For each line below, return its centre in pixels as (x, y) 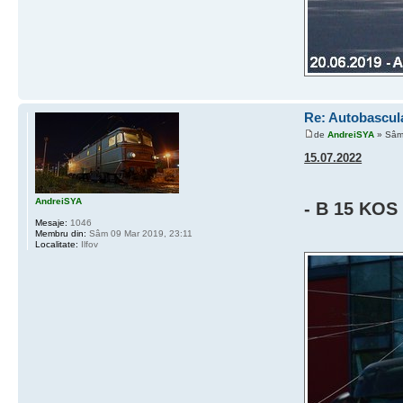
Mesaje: (51, 222)
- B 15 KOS (351, 209)
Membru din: (61, 233)
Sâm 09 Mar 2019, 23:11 (139, 233)
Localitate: (57, 244)
